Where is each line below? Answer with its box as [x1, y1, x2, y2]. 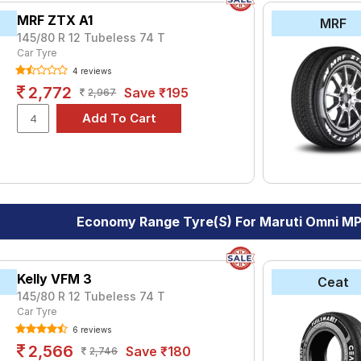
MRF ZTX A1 [17, 12, 93, 28]
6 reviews [70, 325, 112, 334]
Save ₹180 [126, 343, 192, 359]
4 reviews [70, 66, 112, 76]
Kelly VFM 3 [17, 271, 93, 287]
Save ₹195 [124, 85, 189, 101]
